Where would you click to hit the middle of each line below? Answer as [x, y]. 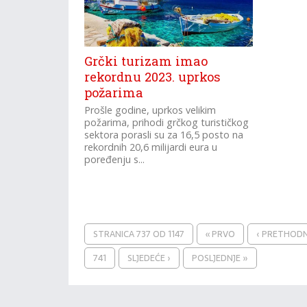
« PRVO [221, 234]
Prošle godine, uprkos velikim [150, 110]
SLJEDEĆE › [149, 258]
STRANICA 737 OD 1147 [139, 234]
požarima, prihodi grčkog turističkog [167, 122]
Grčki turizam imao [146, 61]
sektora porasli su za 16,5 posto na [164, 135]
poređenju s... [115, 159]
